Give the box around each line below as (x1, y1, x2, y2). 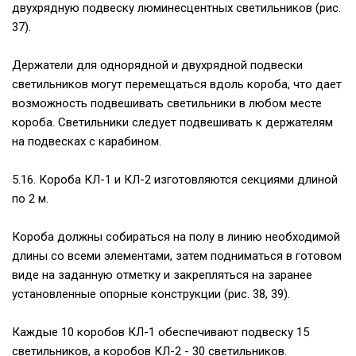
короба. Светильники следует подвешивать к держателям (12, 115, 333, 130)
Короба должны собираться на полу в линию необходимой (12, 230, 340, 245)
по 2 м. (12, 192, 48, 207)
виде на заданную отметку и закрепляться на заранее (12, 268, 312, 283)
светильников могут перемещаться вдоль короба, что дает (12, 77, 342, 92)
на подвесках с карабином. (12, 134, 161, 149)
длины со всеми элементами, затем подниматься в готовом (12, 249, 342, 264)
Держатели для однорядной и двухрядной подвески (12, 58, 303, 73)
